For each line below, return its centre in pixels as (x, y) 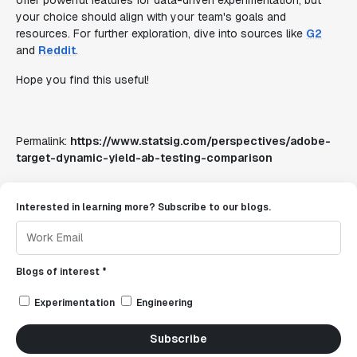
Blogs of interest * (61, 272)
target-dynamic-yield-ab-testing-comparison (144, 158)
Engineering (165, 303)
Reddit (57, 50)
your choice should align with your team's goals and (151, 17)
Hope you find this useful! (82, 80)
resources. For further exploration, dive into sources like (161, 33)
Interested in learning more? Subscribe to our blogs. (143, 207)
